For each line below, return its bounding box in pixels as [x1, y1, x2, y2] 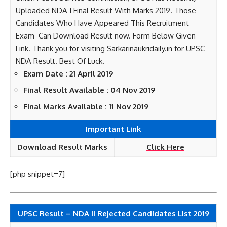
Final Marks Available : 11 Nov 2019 [23, 101, 148, 111]
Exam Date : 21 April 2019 [23, 68, 113, 79]
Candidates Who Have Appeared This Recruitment [16, 18, 189, 28]
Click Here [146, 142, 184, 152]
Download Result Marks [17, 142, 107, 152]
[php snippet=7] [10, 169, 65, 179]
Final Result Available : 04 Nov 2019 [23, 85, 155, 95]
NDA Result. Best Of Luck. [16, 56, 104, 66]
